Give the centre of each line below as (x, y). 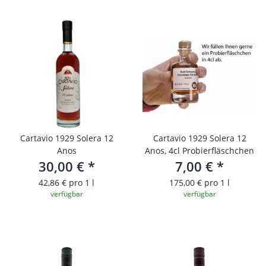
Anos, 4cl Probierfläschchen (199, 150)
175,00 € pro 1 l (199, 182)
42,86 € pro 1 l (66, 182)
